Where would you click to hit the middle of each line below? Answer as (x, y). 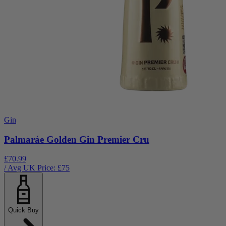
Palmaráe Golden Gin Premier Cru (77, 139)
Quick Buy (23, 210)
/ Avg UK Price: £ (33, 168)
